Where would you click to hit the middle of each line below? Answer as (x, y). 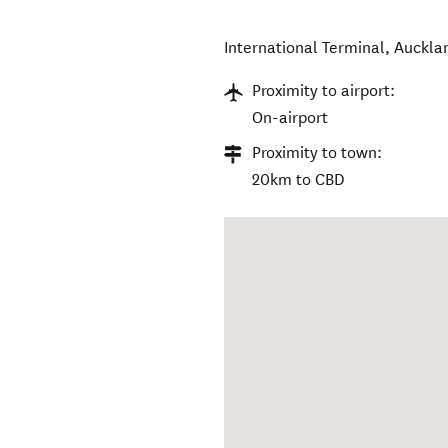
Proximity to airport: (324, 91)
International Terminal (305, 48)
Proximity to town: (317, 153)
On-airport (290, 118)
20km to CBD (299, 180)
